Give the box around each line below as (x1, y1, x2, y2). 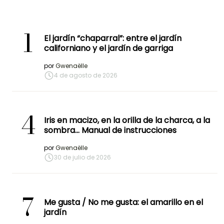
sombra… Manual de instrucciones (44, 124, 176, 136)
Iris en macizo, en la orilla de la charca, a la (44, 114, 210, 126)
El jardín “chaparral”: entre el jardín (44, 32, 181, 44)
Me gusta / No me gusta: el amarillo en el (44, 196, 203, 208)
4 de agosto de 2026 (54, 71, 117, 80)
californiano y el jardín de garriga (44, 42, 173, 54)
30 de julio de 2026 (54, 153, 111, 162)
